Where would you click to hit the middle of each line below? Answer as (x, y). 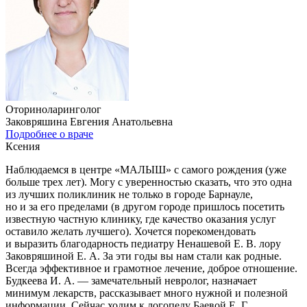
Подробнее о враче (49, 134)
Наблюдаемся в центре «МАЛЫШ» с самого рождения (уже (146, 169)
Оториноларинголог (53, 109)
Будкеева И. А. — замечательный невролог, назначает (131, 280)
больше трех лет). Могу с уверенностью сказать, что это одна (149, 182)
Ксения (23, 146)
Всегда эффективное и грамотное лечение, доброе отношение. (151, 268)
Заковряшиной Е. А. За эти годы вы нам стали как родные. (144, 256)
